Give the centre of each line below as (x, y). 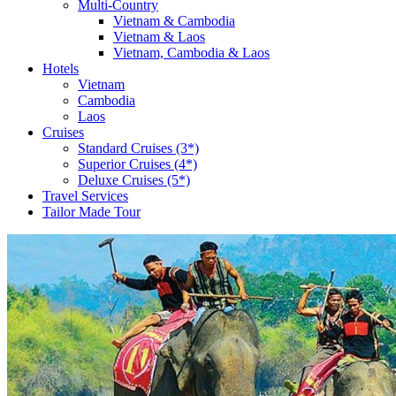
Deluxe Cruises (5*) (134, 180)
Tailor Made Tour (91, 212)
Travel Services (85, 196)
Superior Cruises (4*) (137, 164)
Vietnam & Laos (159, 37)
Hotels (61, 69)
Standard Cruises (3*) (138, 148)
